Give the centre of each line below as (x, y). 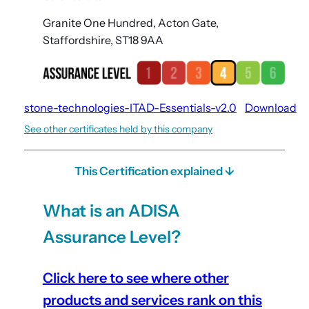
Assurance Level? (111, 237)
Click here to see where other (136, 278)
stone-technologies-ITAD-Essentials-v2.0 (130, 108)
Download (270, 108)
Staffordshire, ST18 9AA (103, 40)
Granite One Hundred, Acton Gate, (130, 23)
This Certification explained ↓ (154, 171)
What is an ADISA (111, 211)
